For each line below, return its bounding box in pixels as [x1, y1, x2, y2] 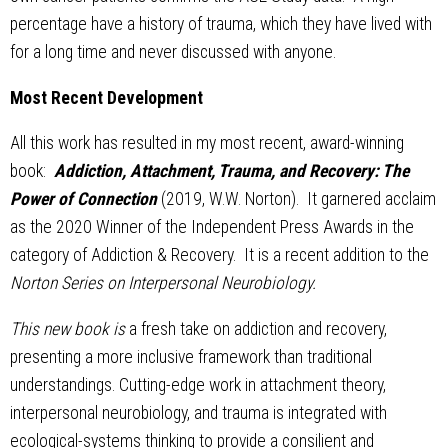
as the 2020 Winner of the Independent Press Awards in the [10, 217, 414, 238]
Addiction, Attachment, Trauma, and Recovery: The [54, 161, 409, 182]
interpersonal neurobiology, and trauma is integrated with [10, 402, 387, 423]
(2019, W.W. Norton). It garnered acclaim [161, 189, 436, 210]
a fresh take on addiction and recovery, [125, 318, 387, 339]
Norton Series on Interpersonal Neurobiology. [10, 273, 316, 294]
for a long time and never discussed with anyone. [10, 41, 336, 62]
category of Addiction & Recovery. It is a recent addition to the [10, 245, 429, 266]
